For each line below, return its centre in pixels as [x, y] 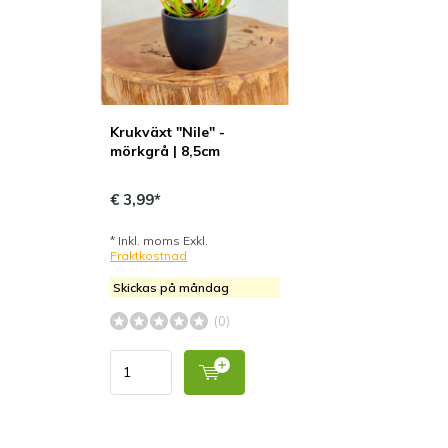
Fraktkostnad [148, 255]
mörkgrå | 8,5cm [165, 150]
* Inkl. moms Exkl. [159, 240]
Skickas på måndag [171, 287]
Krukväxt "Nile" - [167, 131]
